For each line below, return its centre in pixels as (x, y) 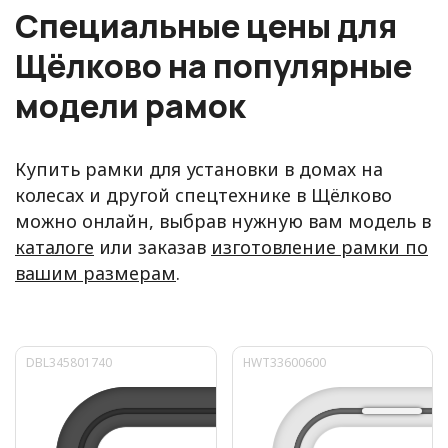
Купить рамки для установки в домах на (199, 168)
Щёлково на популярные (213, 65)
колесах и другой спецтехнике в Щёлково (203, 194)
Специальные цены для (206, 25)
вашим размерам (95, 272)
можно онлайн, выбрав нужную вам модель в (223, 220)
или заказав (152, 246)
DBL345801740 (69, 362)
